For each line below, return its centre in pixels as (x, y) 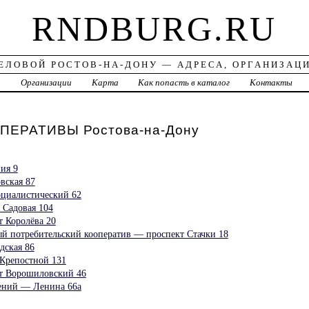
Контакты (271, 83)
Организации (46, 83)
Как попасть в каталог (184, 83)
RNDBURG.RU (154, 29)
